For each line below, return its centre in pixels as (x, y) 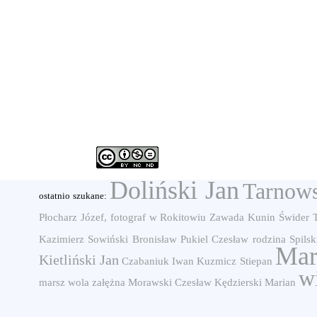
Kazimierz (62, 239)
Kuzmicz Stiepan (235, 261)
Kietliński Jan (79, 260)
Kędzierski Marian (255, 282)
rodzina (269, 239)
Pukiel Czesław (215, 239)
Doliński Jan (174, 190)
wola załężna (97, 282)
